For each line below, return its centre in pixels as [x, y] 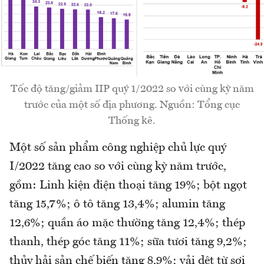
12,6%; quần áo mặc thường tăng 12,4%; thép [127, 224]
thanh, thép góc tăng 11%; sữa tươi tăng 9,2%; [128, 242]
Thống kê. [132, 121]
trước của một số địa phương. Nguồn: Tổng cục [132, 105]
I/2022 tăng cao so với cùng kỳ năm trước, [118, 167]
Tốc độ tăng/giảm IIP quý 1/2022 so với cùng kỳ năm [132, 89]
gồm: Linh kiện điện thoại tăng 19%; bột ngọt [128, 186]
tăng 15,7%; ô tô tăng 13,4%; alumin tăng [117, 205]
